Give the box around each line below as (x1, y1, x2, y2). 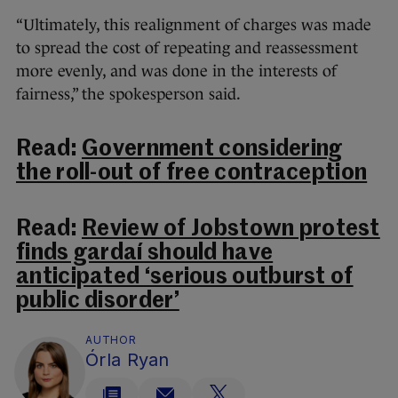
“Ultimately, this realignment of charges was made (16, 15, 371, 34)
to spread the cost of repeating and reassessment (16, 38, 358, 57)
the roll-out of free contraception (16, 162, 368, 185)
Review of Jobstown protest (82, 218, 380, 241)
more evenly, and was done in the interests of (16, 61, 337, 80)
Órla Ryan (85, 348, 170, 370)
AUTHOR (85, 332, 137, 346)
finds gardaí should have (16, 242, 274, 265)
